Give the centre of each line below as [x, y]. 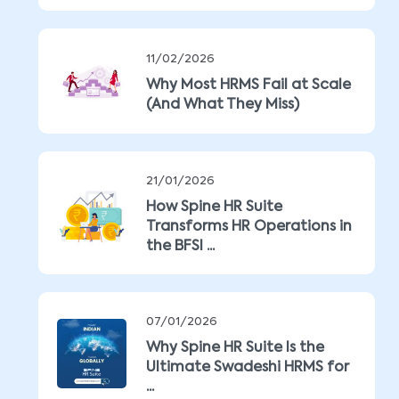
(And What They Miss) [223, 105]
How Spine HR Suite [214, 208]
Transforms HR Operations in [249, 227]
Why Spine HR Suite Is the [235, 348]
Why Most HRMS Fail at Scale [248, 85]
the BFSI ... [180, 247]
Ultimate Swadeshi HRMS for [248, 368]
